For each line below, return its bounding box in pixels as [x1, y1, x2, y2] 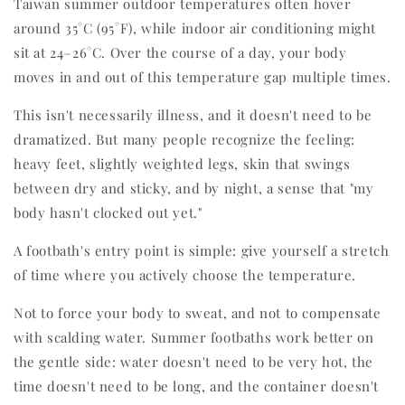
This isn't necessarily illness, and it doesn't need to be [14, 106, 372, 125]
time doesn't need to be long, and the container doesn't [14, 377, 380, 396]
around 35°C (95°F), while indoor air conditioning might [14, 19, 377, 38]
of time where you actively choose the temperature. [14, 266, 357, 285]
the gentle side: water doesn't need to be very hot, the [14, 353, 374, 372]
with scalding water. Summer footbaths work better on [14, 328, 374, 347]
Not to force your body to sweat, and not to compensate [14, 304, 381, 323]
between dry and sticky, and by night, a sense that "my [14, 179, 374, 198]
